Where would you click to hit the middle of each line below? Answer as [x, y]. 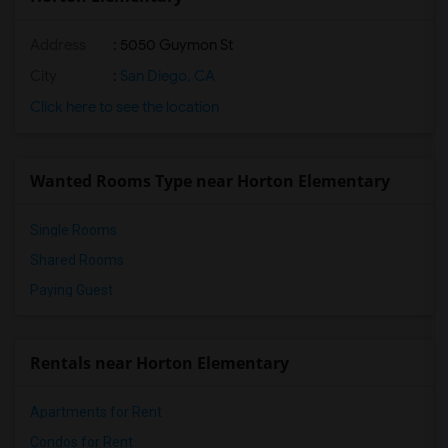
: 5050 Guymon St [171, 45]
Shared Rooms [77, 260]
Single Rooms [73, 230]
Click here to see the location [124, 107]
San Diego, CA [166, 76]
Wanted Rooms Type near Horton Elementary [210, 181]
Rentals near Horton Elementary [159, 363]
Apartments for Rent [96, 412]
